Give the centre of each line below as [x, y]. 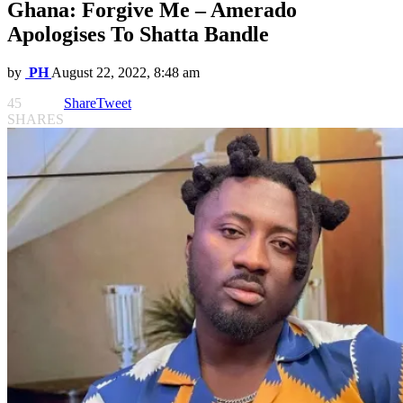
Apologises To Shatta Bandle [138, 35]
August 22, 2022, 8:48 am [125, 73]
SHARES [36, 120]
